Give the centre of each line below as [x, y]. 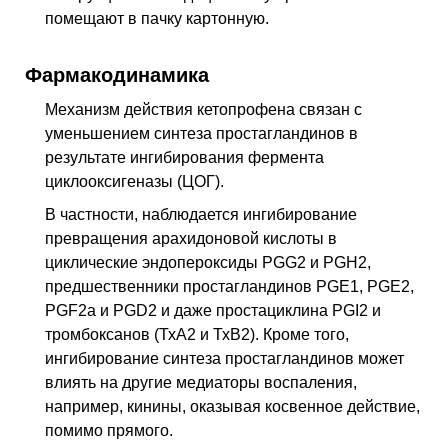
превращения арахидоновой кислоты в [191, 239]
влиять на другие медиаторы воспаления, [201, 383]
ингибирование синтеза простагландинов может [224, 359]
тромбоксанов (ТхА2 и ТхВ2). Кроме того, [197, 335]
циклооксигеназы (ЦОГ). [134, 181]
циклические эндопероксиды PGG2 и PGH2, [208, 263]
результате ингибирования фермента [184, 157]
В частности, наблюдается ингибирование [201, 215]
